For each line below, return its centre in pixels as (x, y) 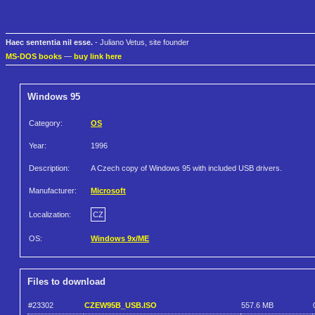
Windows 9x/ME (120, 239)
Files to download (66, 282)
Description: (49, 168)
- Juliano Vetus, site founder (141, 43)
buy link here (98, 57)
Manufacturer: (53, 191)
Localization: (50, 215)
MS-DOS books (34, 57)
